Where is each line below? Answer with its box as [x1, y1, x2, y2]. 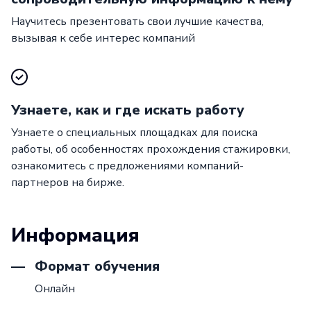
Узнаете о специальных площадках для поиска [11, 124, 258, 140]
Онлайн [34, 280, 75, 296]
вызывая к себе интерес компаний [11, 30, 195, 46]
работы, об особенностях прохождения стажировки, [11, 141, 290, 157]
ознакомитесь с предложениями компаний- [11, 158, 244, 174]
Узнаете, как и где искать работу [11, 100, 244, 119]
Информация [11, 221, 140, 249]
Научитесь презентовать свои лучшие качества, [11, 13, 264, 29]
